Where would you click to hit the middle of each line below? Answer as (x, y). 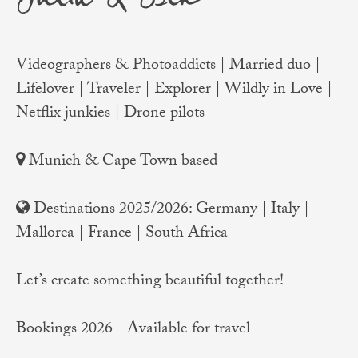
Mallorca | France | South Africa (121, 235)
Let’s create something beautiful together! (149, 282)
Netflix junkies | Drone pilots (110, 115)
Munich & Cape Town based (123, 163)
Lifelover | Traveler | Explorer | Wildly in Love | (174, 91)
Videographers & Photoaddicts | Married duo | (168, 67)
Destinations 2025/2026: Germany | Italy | (171, 211)
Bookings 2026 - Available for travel (133, 330)
